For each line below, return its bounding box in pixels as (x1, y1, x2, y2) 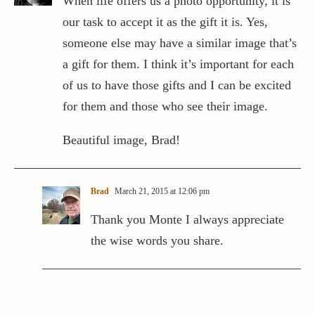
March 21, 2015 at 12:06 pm (112, 186, 210, 197)
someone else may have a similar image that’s (63, 36, 297, 51)
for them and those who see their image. (63, 99, 268, 114)
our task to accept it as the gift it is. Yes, (63, 15, 268, 30)
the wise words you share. (91, 233, 224, 248)
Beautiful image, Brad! (63, 133, 180, 148)
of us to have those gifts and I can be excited (63, 78, 291, 93)
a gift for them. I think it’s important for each (63, 57, 294, 72)
